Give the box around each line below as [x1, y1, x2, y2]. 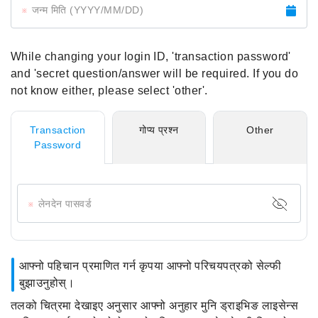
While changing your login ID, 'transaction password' [11, 50, 291, 62]
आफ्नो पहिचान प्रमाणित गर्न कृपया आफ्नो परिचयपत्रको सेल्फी [19, 260, 282, 272]
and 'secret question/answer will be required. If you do [11, 67, 299, 79]
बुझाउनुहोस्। [19, 277, 75, 289]
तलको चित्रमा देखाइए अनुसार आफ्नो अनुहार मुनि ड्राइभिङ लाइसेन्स [11, 300, 299, 312]
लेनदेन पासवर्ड [38, 197, 92, 209]
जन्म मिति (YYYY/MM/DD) [32, 4, 144, 16]
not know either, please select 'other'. [11, 84, 208, 97]
